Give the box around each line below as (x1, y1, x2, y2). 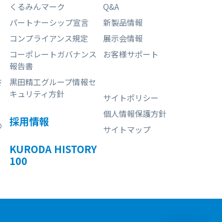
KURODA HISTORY (9, 141, 97, 156)
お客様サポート (103, 48, 159, 60)
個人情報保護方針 (103, 107, 167, 119)
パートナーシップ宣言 (9, 16, 89, 28)
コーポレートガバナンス (9, 48, 97, 60)
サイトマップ (103, 123, 151, 135)
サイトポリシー (103, 91, 159, 104)
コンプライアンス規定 (9, 32, 88, 44)
